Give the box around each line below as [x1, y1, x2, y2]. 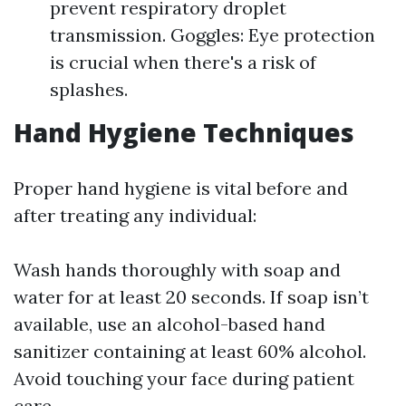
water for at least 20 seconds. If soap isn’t [14, 285, 369, 308]
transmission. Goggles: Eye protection [50, 24, 375, 46]
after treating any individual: [14, 204, 256, 227]
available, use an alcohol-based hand [14, 313, 325, 335]
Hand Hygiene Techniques [14, 115, 354, 150]
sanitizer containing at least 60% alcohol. [14, 340, 366, 362]
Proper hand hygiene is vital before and [14, 177, 348, 199]
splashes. [50, 78, 128, 101]
